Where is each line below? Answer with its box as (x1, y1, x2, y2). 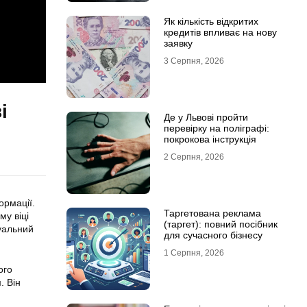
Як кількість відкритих (163, 16, 258, 27)
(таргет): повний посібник (163, 219, 278, 230)
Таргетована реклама (163, 208, 261, 219)
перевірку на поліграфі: (163, 123, 269, 134)
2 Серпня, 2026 (163, 152, 224, 162)
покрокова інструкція (163, 134, 256, 145)
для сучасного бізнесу (163, 230, 262, 241)
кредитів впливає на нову (163, 27, 277, 38)
